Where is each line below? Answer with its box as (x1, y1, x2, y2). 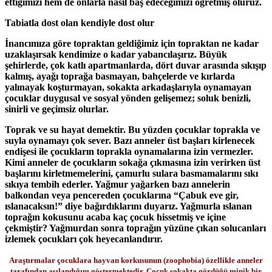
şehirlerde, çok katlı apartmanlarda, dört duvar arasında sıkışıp (5, 59, 267, 70)
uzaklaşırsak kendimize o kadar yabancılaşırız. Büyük (5, 49, 227, 59)
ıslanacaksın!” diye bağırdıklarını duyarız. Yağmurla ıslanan (5, 200, 252, 211)
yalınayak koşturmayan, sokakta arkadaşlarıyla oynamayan (5, 81, 251, 92)
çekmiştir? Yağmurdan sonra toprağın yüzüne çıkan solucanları (5, 222, 266, 233)
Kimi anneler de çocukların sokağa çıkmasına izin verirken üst (5, 157, 260, 168)
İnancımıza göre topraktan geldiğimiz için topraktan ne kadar (5, 38, 259, 49)
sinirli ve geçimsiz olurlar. (5, 103, 109, 114)
